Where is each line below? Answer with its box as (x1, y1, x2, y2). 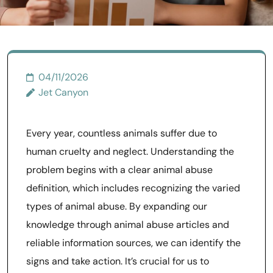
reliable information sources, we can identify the (26, 236, 241, 249)
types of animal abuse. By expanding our (26, 200, 207, 213)
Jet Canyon (38, 86, 88, 99)
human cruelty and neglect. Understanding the (26, 145, 234, 158)
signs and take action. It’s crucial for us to (26, 255, 209, 268)
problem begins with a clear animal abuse (26, 163, 213, 176)
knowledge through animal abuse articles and (26, 218, 229, 231)
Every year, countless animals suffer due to (26, 127, 217, 140)
